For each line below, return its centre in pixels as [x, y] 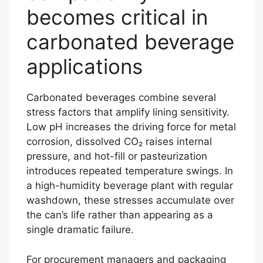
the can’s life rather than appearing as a [120, 215]
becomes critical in [117, 17]
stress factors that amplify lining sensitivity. [128, 112]
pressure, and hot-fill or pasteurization [117, 156]
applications [85, 66]
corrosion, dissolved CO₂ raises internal [119, 141]
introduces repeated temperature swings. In [130, 171]
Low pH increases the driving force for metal [131, 127]
